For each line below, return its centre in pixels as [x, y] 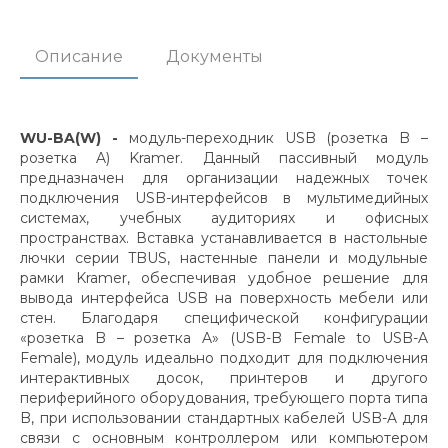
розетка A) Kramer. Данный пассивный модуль [224, 158]
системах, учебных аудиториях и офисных [224, 218]
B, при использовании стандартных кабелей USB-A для [224, 418]
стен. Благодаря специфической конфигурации [224, 318]
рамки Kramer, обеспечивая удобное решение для [224, 278]
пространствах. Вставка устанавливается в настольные [224, 238]
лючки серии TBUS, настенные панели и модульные [224, 258]
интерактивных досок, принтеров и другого [224, 378]
